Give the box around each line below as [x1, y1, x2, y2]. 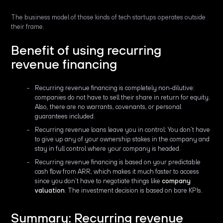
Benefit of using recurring [11, 43, 162, 58]
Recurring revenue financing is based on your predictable [35, 158, 201, 166]
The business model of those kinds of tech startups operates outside [11, 13, 206, 21]
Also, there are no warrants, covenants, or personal [35, 103, 182, 111]
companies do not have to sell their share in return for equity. [35, 94, 211, 102]
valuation [35, 187, 65, 195]
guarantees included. [35, 112, 96, 120]
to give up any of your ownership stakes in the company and [35, 135, 210, 143]
